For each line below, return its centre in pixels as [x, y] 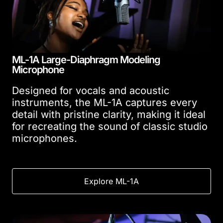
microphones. [45, 139]
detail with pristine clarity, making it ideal [109, 115]
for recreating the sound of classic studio [110, 127]
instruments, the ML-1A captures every [105, 103]
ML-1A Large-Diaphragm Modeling [86, 60]
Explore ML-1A [111, 181]
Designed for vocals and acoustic [91, 91]
